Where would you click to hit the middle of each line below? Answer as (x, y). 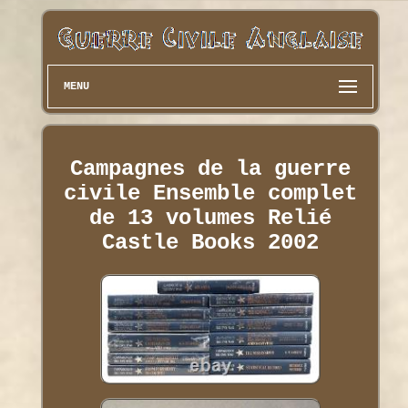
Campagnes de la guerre (210, 168)
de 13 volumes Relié (210, 218)
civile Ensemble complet (210, 193)
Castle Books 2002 (210, 242)
